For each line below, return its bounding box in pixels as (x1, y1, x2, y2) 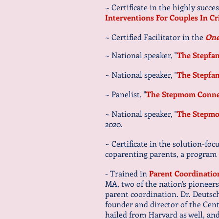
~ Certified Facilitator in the (105, 32, 205, 42)
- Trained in (105, 168, 149, 178)
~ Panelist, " (105, 89, 146, 99)
